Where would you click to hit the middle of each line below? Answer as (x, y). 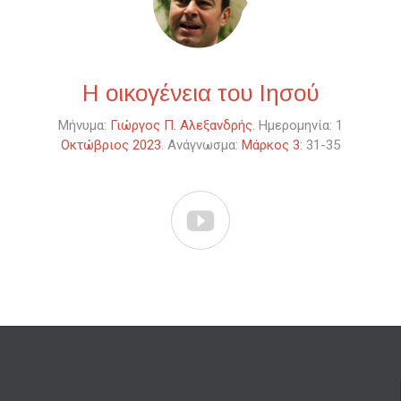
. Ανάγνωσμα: (201, 145)
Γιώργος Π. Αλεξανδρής (181, 126)
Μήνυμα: (82, 126)
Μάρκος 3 (271, 145)
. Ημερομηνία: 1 (298, 126)
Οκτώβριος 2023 (111, 145)
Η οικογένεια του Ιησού (200, 93)
